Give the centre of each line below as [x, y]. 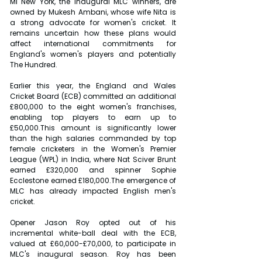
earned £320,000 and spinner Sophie [93, 170]
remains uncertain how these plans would [93, 33]
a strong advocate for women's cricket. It [93, 23]
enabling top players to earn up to [93, 118]
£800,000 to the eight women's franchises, [93, 107]
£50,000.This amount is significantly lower [93, 128]
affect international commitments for [93, 44]
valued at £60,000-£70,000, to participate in [93, 244]
